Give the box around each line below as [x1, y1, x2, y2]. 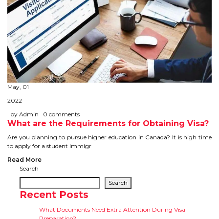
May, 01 [7, 83, 29, 90]
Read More [7, 155, 42, 163]
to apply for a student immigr [7, 142, 91, 150]
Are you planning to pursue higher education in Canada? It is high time [7, 133, 212, 141]
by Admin [7, 110, 39, 118]
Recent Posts [20, 188, 88, 200]
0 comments [40, 110, 80, 118]
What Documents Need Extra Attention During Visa [39, 205, 185, 213]
